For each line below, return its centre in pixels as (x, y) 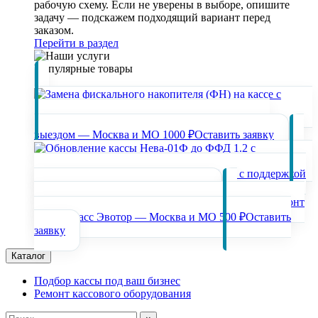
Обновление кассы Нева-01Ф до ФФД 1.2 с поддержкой (170, 174)
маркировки (64, 188)
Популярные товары (83, 68)
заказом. (54, 30)
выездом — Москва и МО (97, 135)
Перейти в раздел (76, 43)
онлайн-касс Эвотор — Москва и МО (125, 217)
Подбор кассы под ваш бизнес (107, 281)
